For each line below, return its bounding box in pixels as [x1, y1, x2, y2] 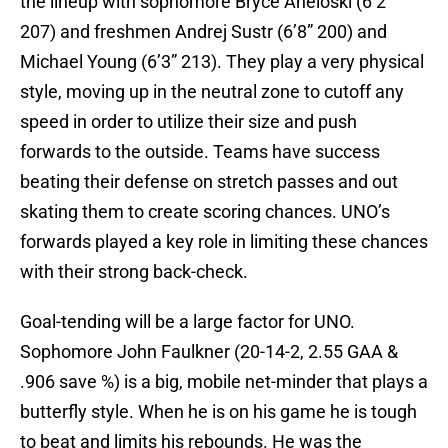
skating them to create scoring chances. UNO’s [20, 201, 390, 223]
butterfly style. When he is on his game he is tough [20, 401, 417, 423]
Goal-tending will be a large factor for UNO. [20, 311, 355, 333]
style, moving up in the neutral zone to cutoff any [20, 81, 404, 103]
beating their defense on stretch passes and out [20, 171, 398, 193]
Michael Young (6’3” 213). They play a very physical [20, 51, 424, 73]
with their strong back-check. [20, 261, 248, 283]
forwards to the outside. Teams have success [20, 141, 380, 163]
